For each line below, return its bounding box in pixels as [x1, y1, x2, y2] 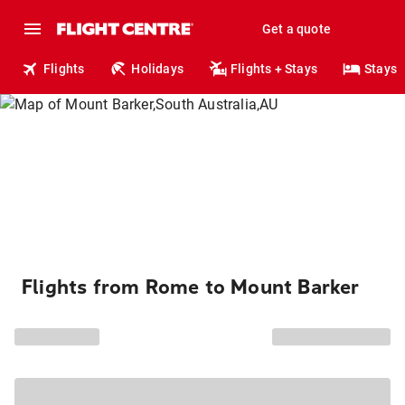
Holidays [131, 61, 184, 76]
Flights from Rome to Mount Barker [22, 276, 360, 299]
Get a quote [261, 22, 331, 36]
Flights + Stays [231, 61, 318, 76]
